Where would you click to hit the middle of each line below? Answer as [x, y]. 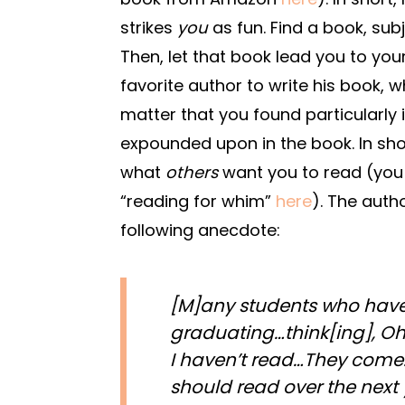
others [192, 172]
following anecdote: [200, 230]
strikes [149, 27]
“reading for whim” [198, 201]
